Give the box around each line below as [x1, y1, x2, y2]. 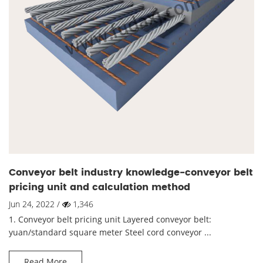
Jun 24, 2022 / [9, 198, 62, 210]
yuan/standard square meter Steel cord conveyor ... [9, 227, 211, 238]
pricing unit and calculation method [9, 180, 190, 195]
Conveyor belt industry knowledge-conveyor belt [9, 165, 253, 181]
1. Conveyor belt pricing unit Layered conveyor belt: [9, 214, 211, 225]
